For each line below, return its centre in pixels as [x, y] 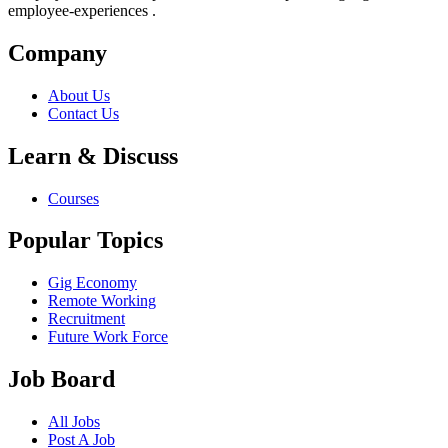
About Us [79, 95]
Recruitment [86, 319]
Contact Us [83, 113]
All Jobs [74, 422]
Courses [73, 198]
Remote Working [102, 301]
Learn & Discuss [93, 155]
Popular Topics [85, 240]
